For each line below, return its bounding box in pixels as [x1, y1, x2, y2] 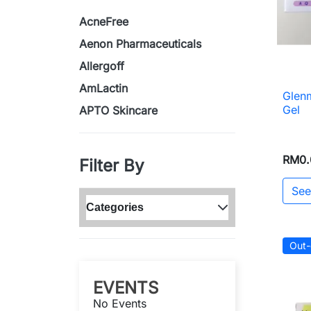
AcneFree [79, 14, 128, 28]
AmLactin [79, 81, 128, 95]
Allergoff [79, 58, 124, 73]
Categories [86, 201, 144, 213]
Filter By [79, 155, 144, 176]
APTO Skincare [79, 103, 158, 117]
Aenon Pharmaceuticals [79, 36, 201, 51]
